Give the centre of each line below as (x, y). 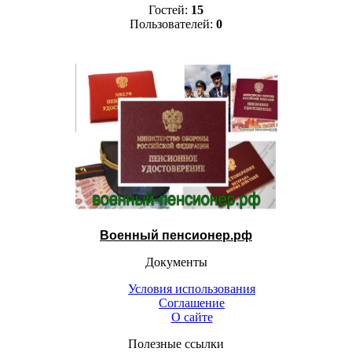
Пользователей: (173, 24)
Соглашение (192, 302)
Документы (176, 262)
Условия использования (192, 288)
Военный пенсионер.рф (176, 235)
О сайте (192, 317)
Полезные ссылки (176, 343)
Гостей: (170, 9)
